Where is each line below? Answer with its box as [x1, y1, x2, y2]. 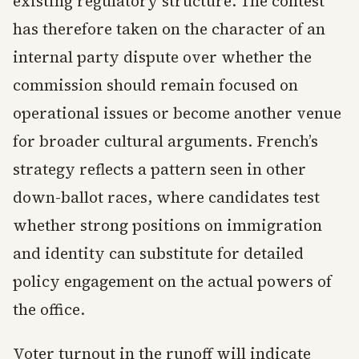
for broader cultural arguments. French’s [13, 131, 318, 152]
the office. [13, 299, 85, 321]
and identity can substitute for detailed [13, 243, 304, 264]
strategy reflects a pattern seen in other [13, 159, 306, 180]
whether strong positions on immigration [13, 215, 322, 236]
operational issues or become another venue [13, 103, 341, 124]
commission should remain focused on [13, 75, 298, 96]
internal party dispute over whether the [13, 46, 312, 68]
